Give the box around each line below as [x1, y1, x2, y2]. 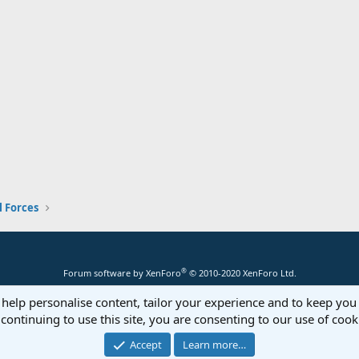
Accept [130, 337, 163, 352]
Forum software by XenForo [63, 267, 181, 279]
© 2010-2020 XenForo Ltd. [188, 267, 296, 279]
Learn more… [183, 337, 247, 352]
